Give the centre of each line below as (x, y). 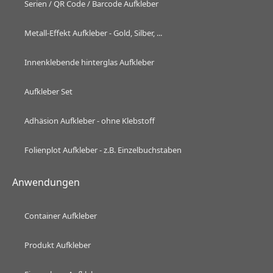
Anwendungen (46, 183)
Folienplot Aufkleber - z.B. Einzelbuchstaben (103, 150)
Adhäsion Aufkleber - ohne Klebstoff (90, 121)
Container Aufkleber (61, 216)
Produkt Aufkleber (58, 245)
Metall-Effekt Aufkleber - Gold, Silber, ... (93, 33)
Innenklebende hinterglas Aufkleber (89, 62)
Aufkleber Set (48, 92)
